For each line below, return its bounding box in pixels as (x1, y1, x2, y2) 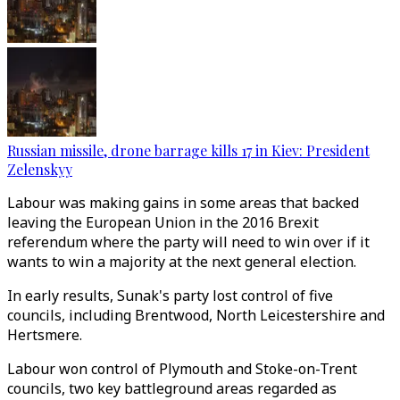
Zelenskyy (7, 160, 72, 179)
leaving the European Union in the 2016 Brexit (7, 212, 319, 232)
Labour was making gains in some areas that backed (7, 193, 359, 212)
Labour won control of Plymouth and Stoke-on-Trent (7, 359, 357, 379)
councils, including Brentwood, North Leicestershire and (7, 305, 385, 325)
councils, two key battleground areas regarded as (7, 379, 337, 398)
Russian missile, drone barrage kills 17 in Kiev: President (7, 141, 370, 160)
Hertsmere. (7, 325, 82, 345)
